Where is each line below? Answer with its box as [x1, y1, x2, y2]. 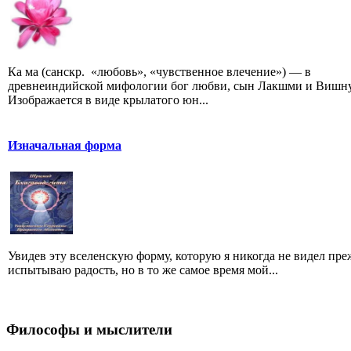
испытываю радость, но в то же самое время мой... [8, 263, 278, 277]
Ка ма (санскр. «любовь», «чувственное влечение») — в [8, 65, 311, 79]
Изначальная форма [8, 139, 121, 153]
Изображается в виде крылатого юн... [8, 93, 208, 107]
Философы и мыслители [6, 320, 172, 338]
